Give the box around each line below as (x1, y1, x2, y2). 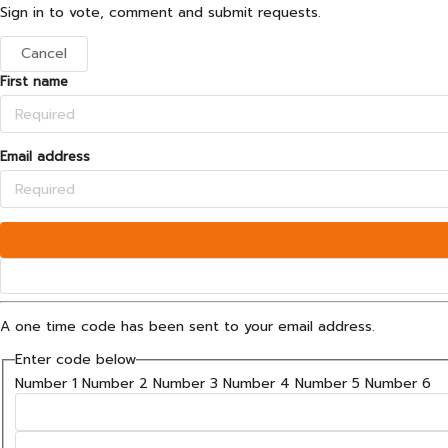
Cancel (21, 43, 67, 64)
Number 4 (222, 372, 290, 394)
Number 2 (81, 372, 148, 394)
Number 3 (152, 372, 218, 394)
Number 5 (294, 372, 360, 394)
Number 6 (364, 372, 431, 394)
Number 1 (14, 372, 77, 394)
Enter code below (14, 349, 136, 370)
